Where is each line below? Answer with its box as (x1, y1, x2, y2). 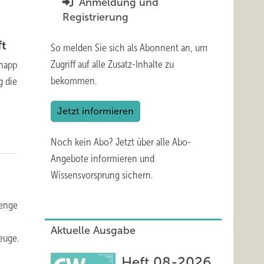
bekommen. (51, 75, 97, 87)
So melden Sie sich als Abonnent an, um (51, 42, 207, 54)
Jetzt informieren (57, 106, 134, 116)
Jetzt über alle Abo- (115, 136, 191, 148)
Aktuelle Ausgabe (51, 225, 136, 236)
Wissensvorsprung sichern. (51, 169, 153, 181)
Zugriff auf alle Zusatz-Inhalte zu (51, 58, 174, 70)
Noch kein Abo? (51, 136, 115, 148)
